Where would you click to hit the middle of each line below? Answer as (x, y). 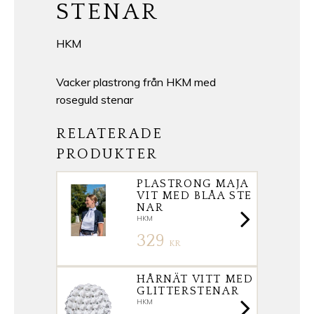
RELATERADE (109, 133)
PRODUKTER (107, 153)
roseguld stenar (95, 99)
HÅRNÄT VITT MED (195, 279)
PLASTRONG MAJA (193, 183)
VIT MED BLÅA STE (194, 195)
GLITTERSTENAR (188, 291)
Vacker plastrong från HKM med (136, 82)
